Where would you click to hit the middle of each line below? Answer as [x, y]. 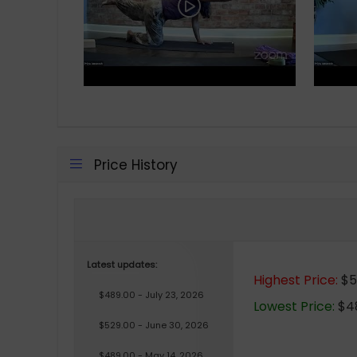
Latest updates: [122, 265]
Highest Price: [296, 280]
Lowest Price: [294, 307]
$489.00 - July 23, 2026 [151, 295]
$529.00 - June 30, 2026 [154, 326]
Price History [136, 165]
